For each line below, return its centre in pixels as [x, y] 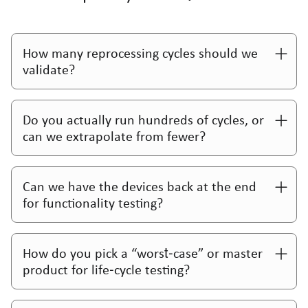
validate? [49, 69]
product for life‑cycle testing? [106, 269]
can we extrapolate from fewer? [114, 136]
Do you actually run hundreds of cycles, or [143, 119]
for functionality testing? [93, 202]
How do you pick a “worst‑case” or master [143, 253]
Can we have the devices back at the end [140, 186]
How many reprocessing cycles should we [140, 53]
